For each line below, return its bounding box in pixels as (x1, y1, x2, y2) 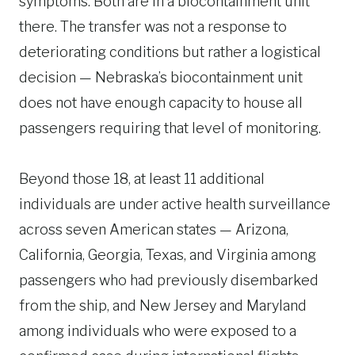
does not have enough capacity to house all (19, 94, 303, 111)
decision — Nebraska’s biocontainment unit (19, 69, 303, 86)
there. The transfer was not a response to (19, 18, 287, 35)
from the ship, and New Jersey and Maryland (19, 297, 307, 314)
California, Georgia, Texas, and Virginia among (19, 246, 316, 263)
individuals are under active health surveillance (19, 196, 330, 212)
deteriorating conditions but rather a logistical (19, 44, 321, 60)
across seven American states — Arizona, (19, 221, 288, 238)
